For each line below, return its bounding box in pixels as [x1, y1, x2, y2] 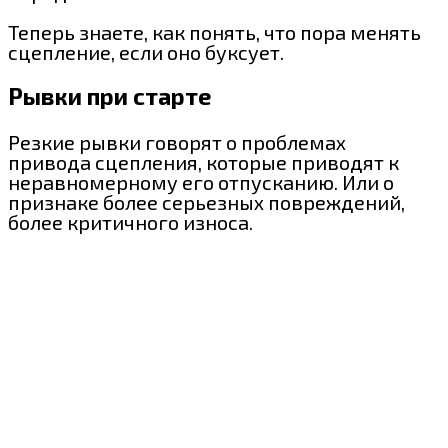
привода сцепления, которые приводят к [8, 149, 399, 174]
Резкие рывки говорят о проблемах [8, 129, 346, 154]
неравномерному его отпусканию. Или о [8, 169, 394, 194]
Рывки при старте [8, 82, 211, 111]
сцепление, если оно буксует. [8, 39, 284, 64]
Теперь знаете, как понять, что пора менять [8, 19, 421, 44]
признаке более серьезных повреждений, [8, 189, 405, 214]
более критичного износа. [8, 209, 253, 234]
